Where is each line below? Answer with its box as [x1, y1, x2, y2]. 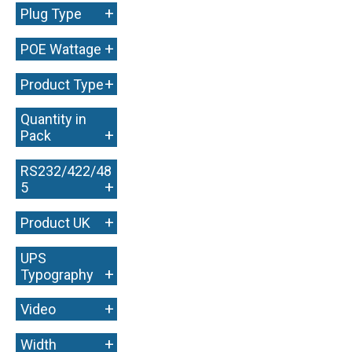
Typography [20, 266, 94, 283]
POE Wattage [20, 40, 102, 57]
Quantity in [20, 111, 87, 128]
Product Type [20, 75, 104, 93]
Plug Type [20, 5, 82, 22]
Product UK [20, 214, 91, 231]
